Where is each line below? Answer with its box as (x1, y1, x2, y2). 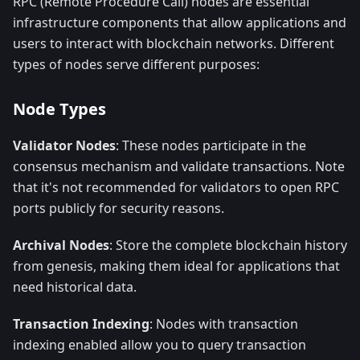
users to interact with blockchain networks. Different (13, 35, 334, 53)
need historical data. (13, 278, 137, 297)
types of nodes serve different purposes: (13, 55, 260, 74)
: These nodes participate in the (116, 137, 306, 155)
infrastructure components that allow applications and (13, 14, 346, 32)
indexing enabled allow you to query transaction (13, 336, 306, 354)
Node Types (13, 98, 106, 121)
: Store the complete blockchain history (109, 236, 347, 255)
